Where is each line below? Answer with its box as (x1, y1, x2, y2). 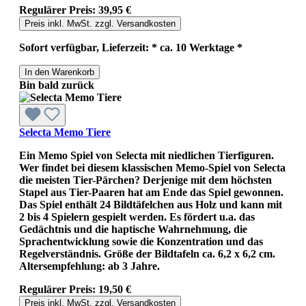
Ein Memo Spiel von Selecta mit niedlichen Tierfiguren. (19, 149, 274, 161)
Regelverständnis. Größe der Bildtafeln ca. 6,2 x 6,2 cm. (19, 247, 275, 260)
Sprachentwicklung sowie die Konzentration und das (19, 235, 263, 247)
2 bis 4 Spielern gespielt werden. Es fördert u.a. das (19, 210, 255, 223)
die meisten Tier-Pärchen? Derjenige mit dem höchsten (19, 173, 272, 186)
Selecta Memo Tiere (19, 126, 111, 138)
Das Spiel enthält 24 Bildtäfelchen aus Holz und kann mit (19, 198, 282, 210)
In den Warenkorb (25, 66, 94, 77)
